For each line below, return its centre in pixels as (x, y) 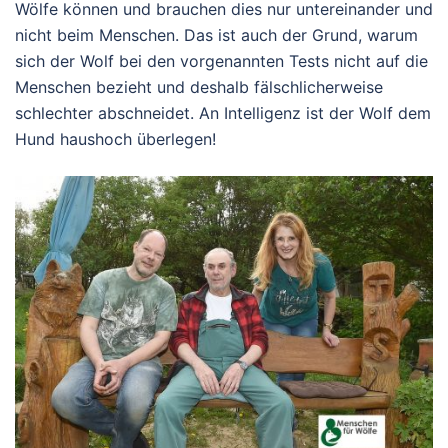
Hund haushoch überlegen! (115, 139)
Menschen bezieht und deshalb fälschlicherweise (199, 87)
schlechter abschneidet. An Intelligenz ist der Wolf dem (223, 113)
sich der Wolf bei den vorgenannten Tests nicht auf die (221, 61)
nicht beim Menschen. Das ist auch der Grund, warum (216, 35)
